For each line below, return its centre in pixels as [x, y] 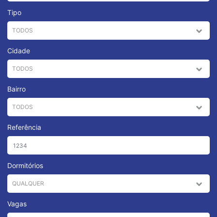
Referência [24, 127]
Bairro [16, 89]
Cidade [19, 51]
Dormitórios [25, 165]
